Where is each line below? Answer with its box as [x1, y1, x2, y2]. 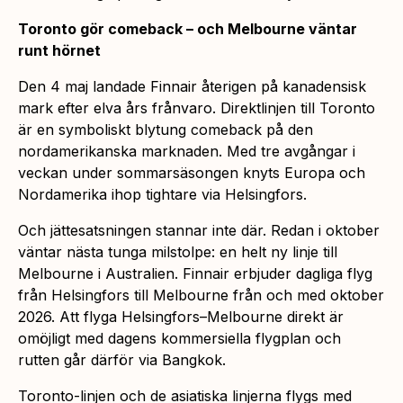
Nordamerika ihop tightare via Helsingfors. [18, 184, 307, 203]
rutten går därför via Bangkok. [18, 350, 226, 369]
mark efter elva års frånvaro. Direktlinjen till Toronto [18, 98, 375, 117]
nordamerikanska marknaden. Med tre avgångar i [18, 141, 355, 160]
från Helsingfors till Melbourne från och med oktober [18, 285, 384, 304]
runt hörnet [18, 40, 101, 59]
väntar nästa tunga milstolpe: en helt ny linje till [18, 242, 337, 261]
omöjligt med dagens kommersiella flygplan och [18, 328, 341, 347]
